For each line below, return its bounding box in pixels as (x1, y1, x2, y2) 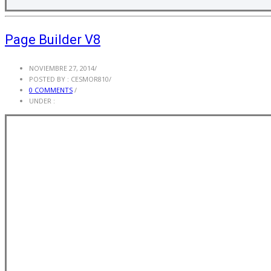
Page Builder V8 (5, 32, 100, 48)
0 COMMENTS (29, 85, 73, 95)
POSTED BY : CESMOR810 (29, 74, 109, 84)
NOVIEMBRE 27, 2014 (29, 64, 94, 73)
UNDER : (29, 96, 55, 106)
